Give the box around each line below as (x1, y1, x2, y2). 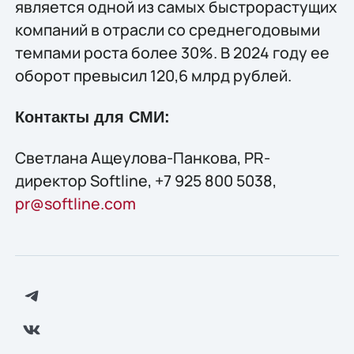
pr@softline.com (14, 192, 136, 214)
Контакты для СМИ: (14, 107, 170, 126)
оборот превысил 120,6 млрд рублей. (14, 65, 292, 87)
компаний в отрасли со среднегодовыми (14, 19, 320, 41)
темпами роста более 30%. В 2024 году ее (14, 42, 330, 64)
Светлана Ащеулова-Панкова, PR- (14, 146, 270, 168)
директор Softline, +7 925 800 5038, (14, 169, 277, 191)
